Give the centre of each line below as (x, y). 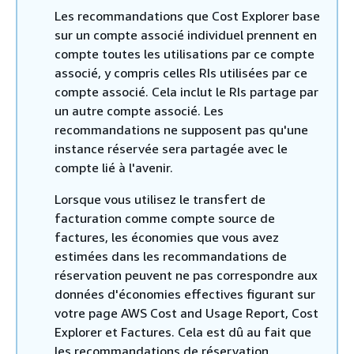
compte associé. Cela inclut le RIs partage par (186, 91)
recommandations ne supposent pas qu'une (181, 129)
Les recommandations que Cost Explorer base (187, 15)
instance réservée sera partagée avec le (171, 148)
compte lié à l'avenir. (114, 167)
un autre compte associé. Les (139, 110)
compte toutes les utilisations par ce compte (185, 53)
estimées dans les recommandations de (171, 256)
